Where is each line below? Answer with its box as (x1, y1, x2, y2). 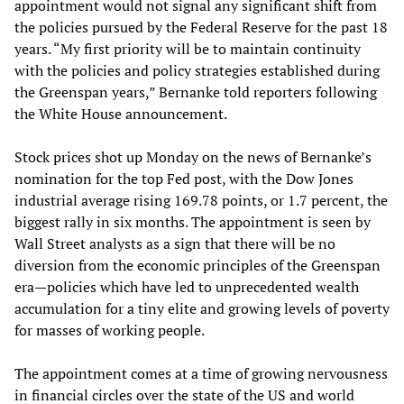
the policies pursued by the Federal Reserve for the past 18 (14, 16, 388, 37)
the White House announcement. (14, 103, 227, 124)
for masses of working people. (14, 319, 205, 340)
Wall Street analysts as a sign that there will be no (14, 233, 335, 253)
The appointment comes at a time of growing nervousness (14, 363, 388, 383)
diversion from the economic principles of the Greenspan (14, 254, 381, 275)
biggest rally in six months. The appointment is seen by (14, 211, 371, 232)
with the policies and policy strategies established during (14, 60, 380, 80)
